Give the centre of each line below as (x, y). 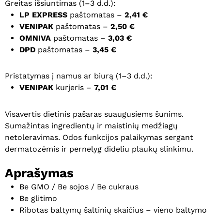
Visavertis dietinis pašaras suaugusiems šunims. (94, 114)
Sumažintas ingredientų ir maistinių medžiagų (91, 126)
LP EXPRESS (43, 15)
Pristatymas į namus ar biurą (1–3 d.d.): (79, 76)
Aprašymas (39, 173)
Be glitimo (38, 199)
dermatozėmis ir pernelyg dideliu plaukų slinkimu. (99, 149)
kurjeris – (74, 88)
